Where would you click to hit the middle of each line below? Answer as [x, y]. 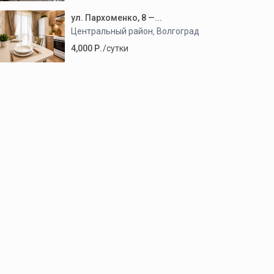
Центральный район [112, 31]
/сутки [115, 48]
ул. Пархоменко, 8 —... [117, 18]
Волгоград [178, 31]
